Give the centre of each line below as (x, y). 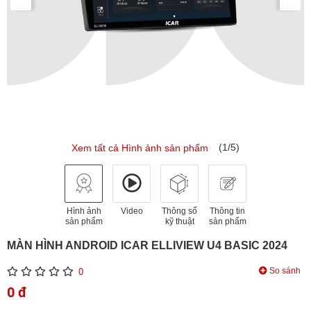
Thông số (179, 211)
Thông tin (227, 211)
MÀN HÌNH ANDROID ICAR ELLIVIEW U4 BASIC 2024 (147, 245)
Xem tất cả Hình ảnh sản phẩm (140, 148)
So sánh (284, 270)
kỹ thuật (179, 221)
